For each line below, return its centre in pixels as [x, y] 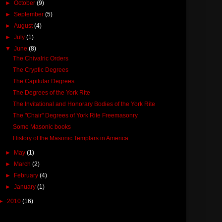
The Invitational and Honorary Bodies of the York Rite [84, 104]
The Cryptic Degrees [40, 70]
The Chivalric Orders [40, 58]
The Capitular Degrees [43, 81]
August [24, 26]
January [26, 187]
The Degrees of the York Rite [51, 92]
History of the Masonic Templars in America [70, 138]
